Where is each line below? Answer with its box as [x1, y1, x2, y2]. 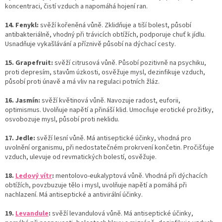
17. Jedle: [5, 133, 35, 143]
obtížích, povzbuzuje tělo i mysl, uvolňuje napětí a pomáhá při [5, 180, 187, 190]
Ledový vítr [15, 170, 52, 181]
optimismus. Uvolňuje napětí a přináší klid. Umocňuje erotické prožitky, [5, 105, 214, 115]
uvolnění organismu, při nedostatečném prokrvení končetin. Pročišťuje [5, 142, 214, 153]
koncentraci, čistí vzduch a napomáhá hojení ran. [5, 1, 148, 11]
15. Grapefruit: [5, 57, 53, 68]
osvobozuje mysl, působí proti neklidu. [5, 114, 119, 124]
